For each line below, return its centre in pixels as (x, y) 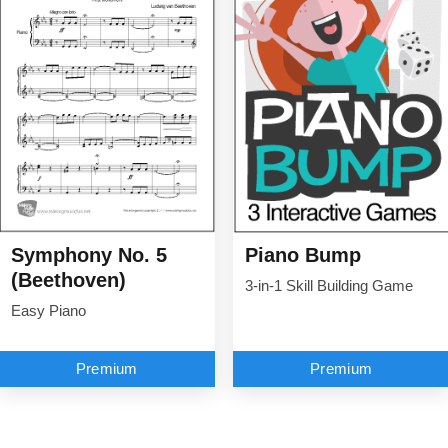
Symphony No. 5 (88, 255)
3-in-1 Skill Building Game (329, 286)
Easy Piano (48, 311)
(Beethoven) (68, 280)
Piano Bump (303, 255)
